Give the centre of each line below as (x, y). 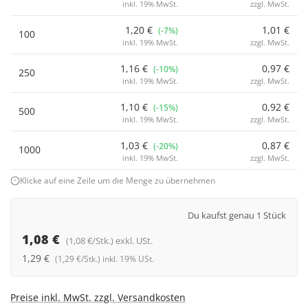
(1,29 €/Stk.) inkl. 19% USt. (104, 259)
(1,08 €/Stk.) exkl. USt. (109, 241)
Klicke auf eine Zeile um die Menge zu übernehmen (118, 180)
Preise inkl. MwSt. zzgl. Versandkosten (98, 297)
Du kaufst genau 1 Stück (237, 215)
